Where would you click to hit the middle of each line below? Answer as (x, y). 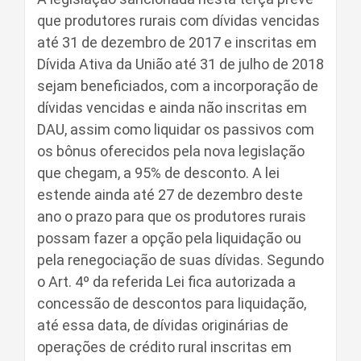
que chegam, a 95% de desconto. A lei (158, 173)
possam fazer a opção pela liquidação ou (169, 238)
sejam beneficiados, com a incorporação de (178, 86)
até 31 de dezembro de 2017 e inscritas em (177, 42)
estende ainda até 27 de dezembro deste (170, 195)
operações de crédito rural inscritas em (164, 347)
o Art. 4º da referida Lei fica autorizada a (166, 282)
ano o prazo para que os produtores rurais (172, 216)
